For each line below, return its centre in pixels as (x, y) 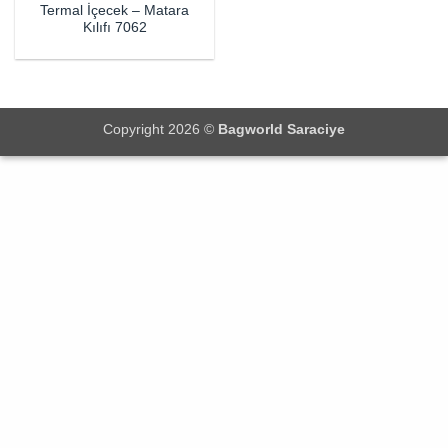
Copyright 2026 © (160, 129)
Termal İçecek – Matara (114, 11)
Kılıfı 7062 (114, 28)
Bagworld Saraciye (281, 129)
